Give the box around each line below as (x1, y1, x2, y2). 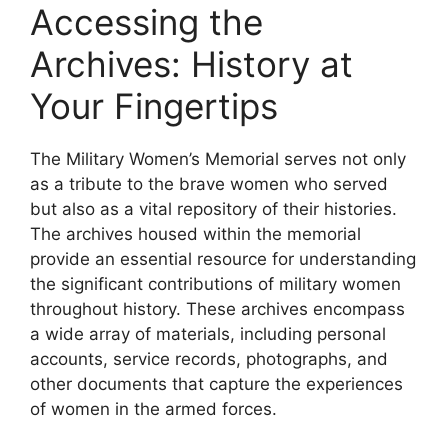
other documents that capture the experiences (30, 373, 403, 394)
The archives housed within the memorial (30, 223, 361, 244)
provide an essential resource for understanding (30, 248, 416, 269)
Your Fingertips (30, 84, 278, 127)
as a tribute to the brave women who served (30, 173, 388, 194)
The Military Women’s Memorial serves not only (30, 148, 406, 169)
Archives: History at (30, 42, 353, 85)
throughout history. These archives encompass (30, 298, 405, 319)
